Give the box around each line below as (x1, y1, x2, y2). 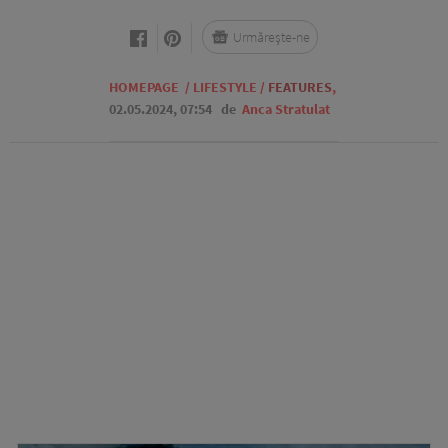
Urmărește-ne (233, 28, 310, 46)
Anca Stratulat (242, 100, 330, 118)
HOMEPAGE (109, 78, 179, 96)
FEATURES (268, 78, 332, 96)
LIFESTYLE (193, 78, 257, 96)
